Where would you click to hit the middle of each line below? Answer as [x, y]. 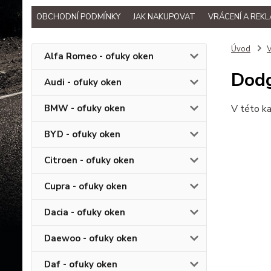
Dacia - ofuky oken [85, 212]
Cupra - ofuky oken [86, 186]
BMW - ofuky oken [85, 108]
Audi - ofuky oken [83, 82]
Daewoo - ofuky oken [91, 238]
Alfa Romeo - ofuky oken [99, 56]
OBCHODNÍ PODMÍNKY [78, 17]
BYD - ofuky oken [82, 134]
